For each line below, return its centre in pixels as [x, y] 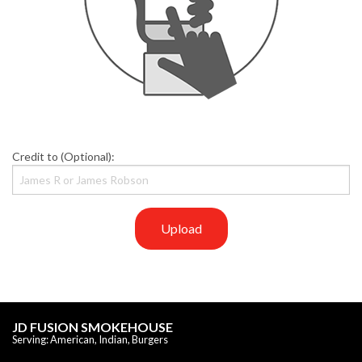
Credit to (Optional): [63, 156]
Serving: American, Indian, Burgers [90, 339]
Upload [181, 228]
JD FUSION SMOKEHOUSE [93, 326]
